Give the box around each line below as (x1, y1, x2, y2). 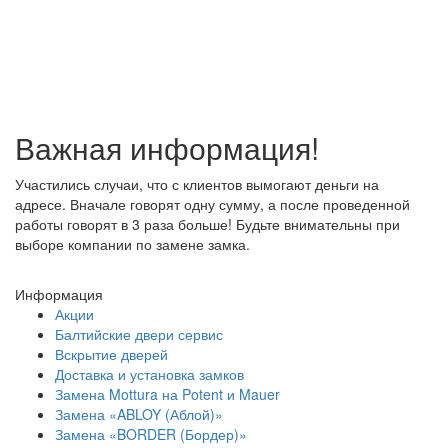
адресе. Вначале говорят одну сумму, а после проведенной (15, 194, 410, 214)
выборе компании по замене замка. (15, 234, 254, 254)
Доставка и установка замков (55, 364, 244, 384)
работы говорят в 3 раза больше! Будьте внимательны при (15, 214, 400, 234)
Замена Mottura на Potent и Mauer (55, 384, 280, 404)
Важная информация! (15, 126, 319, 169)
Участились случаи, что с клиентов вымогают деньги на (15, 174, 379, 194)
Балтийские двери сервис (55, 324, 223, 344)
